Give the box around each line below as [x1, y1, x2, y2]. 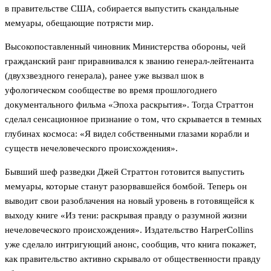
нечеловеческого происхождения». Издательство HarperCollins [5, 225, 253, 235]
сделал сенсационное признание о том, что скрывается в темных [5, 114, 262, 125]
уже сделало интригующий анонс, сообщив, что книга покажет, [5, 240, 256, 250]
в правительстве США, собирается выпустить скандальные [5, 4, 239, 14]
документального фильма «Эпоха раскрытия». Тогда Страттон [5, 100, 253, 110]
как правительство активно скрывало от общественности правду [5, 254, 261, 264]
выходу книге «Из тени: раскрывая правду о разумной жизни [5, 211, 247, 221]
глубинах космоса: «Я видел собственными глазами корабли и [5, 129, 249, 139]
